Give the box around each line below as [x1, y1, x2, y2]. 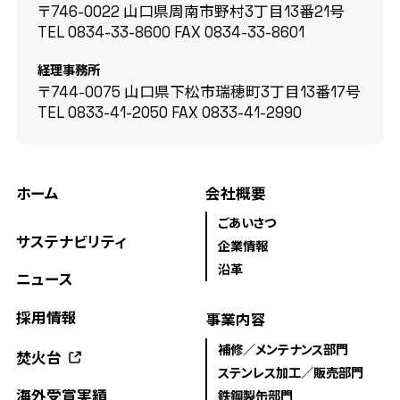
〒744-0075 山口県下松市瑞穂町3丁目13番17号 [37, 82, 361, 102]
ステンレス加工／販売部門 [217, 364, 363, 381]
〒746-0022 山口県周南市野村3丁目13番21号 [37, 3, 345, 21]
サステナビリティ [15, 233, 127, 253]
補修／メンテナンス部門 [217, 342, 348, 359]
